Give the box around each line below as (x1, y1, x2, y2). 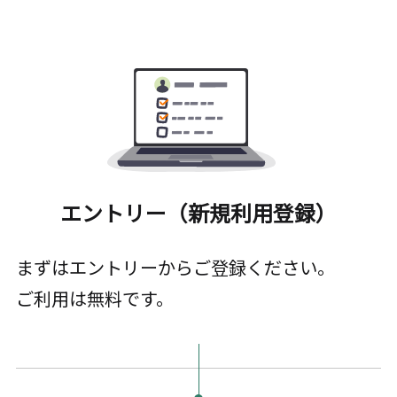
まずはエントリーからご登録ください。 (15, 254, 335, 281)
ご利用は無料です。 (15, 285, 174, 312)
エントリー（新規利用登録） (60, 197, 337, 229)
